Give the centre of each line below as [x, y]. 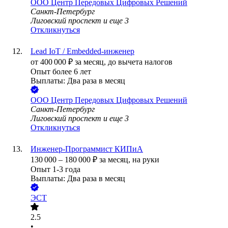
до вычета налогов [140, 62]
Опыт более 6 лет [61, 72]
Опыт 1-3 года [55, 169]
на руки [146, 160]
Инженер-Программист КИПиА [87, 149]
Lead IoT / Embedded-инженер [82, 51]
